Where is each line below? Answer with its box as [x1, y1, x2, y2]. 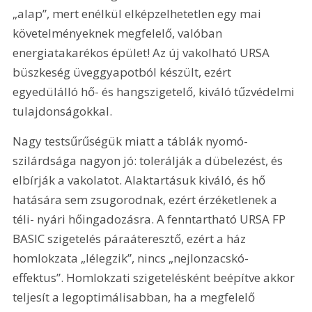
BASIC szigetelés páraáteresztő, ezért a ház [13, 231, 249, 247]
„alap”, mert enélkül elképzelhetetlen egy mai [13, 6, 265, 22]
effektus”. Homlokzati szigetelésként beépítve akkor [13, 270, 298, 286]
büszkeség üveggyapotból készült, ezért [13, 64, 235, 81]
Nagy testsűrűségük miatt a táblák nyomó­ [13, 133, 249, 150]
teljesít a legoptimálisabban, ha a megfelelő [13, 289, 258, 306]
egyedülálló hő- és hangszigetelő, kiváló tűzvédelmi [13, 84, 298, 100]
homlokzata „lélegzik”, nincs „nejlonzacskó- [13, 250, 249, 267]
